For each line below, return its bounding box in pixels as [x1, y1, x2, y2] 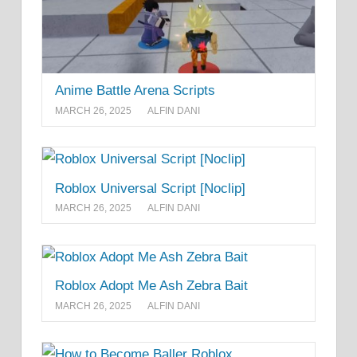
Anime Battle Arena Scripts [55, 83, 215, 99]
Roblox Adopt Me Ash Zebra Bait [55, 278, 248, 294]
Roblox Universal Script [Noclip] [55, 180, 245, 196]
